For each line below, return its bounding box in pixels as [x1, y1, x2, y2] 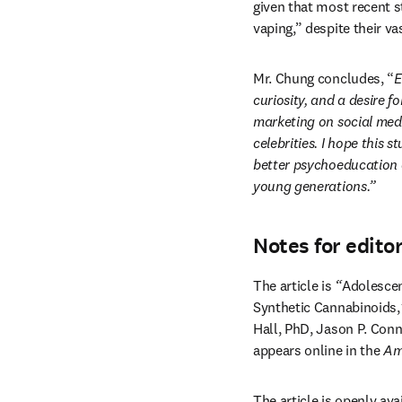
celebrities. [253, 134, 319, 152]
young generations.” [253, 177, 376, 195]
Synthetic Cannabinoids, [253, 298, 400, 316]
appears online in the [253, 341, 383, 359]
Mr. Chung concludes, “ [253, 69, 394, 87]
